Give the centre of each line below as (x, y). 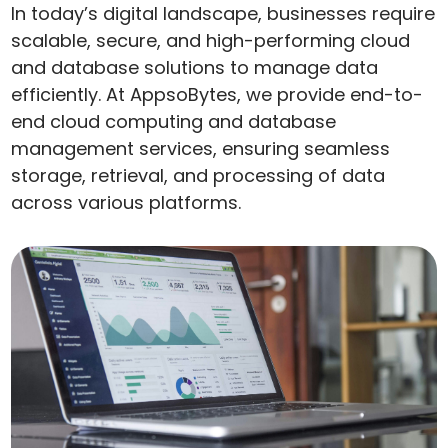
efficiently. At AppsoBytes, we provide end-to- (217, 94)
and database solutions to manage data (195, 67)
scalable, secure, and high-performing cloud (211, 40)
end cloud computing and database (174, 121)
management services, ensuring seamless (201, 148)
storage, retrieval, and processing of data (198, 175)
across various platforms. (126, 202)
